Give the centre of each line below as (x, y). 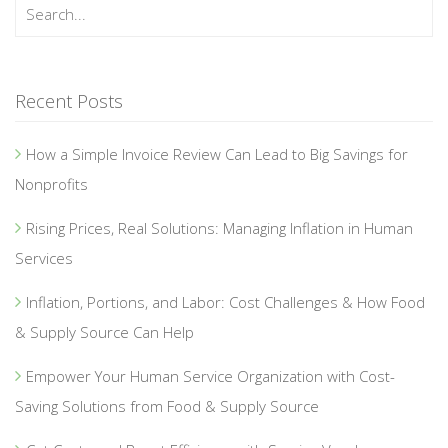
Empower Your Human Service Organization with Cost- (210, 376)
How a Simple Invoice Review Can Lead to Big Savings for (217, 154)
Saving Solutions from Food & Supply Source (167, 406)
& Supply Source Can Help (104, 332)
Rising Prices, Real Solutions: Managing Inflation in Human (219, 228)
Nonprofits (51, 184)
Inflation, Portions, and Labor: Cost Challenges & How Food (225, 302)
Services (44, 258)
